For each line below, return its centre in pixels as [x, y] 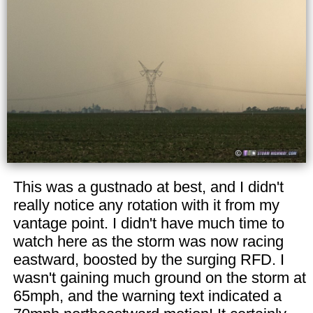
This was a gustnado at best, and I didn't [148, 187]
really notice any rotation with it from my [146, 205]
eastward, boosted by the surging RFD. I [148, 259]
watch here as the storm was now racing [148, 241]
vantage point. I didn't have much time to [148, 223]
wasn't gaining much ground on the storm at [159, 277]
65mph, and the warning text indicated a [147, 296]
